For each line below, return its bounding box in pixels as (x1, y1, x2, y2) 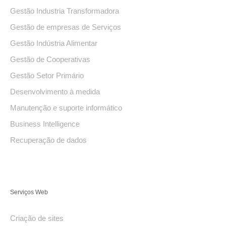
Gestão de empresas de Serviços (10, 23, 121, 32)
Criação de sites (10, 213, 64, 222)
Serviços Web (10, 188, 48, 195)
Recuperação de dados (10, 136, 87, 145)
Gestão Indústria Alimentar (10, 39, 97, 48)
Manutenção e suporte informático (10, 103, 122, 112)
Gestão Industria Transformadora (10, 7, 119, 16)
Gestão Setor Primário (10, 71, 84, 80)
